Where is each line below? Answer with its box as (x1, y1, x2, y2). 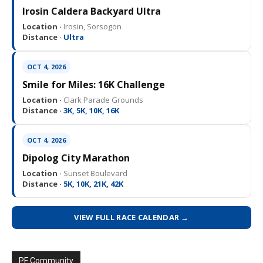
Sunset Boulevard (62, 168, 127, 179)
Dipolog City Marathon (22, 151, 130, 165)
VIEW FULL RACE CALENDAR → (74, 212, 189, 223)
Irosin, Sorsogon (62, 21, 122, 32)
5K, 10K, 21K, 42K (62, 178, 123, 190)
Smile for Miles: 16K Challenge (22, 78, 165, 92)
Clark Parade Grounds (62, 95, 143, 106)
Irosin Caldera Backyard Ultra (22, 5, 161, 18)
